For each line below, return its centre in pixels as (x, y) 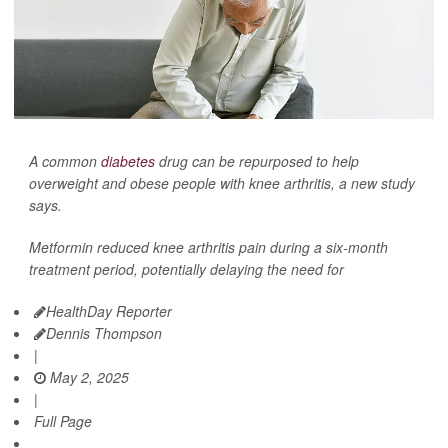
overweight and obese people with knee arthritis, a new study (222, 182)
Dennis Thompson (104, 332)
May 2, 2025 (87, 376)
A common (65, 160)
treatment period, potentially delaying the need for (186, 268)
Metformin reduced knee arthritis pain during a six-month (208, 246)
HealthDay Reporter (109, 310)
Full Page (63, 420)
